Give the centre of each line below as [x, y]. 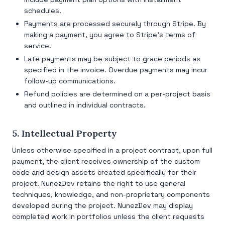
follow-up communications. [70, 81]
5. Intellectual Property [65, 133]
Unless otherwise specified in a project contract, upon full [112, 150]
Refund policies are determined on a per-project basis [117, 94]
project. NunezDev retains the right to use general [99, 183]
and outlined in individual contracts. [85, 105]
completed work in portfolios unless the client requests [108, 216]
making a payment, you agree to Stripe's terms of [110, 35]
